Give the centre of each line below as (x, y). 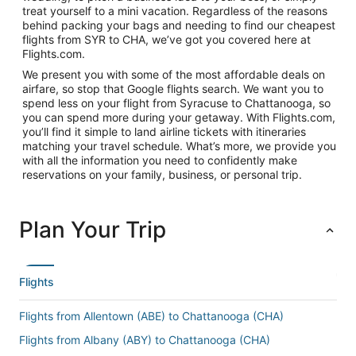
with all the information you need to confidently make (160, 160)
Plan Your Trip (93, 230)
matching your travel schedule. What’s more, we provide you (179, 146)
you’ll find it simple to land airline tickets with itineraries (164, 132)
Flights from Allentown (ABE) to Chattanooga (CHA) (151, 316)
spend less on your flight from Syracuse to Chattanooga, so (176, 103)
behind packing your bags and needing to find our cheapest (179, 25)
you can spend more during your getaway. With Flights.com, (179, 117)
